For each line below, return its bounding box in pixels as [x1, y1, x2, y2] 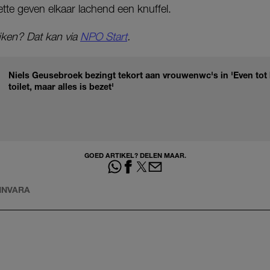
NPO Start [80, 30, 127, 43]
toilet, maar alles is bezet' [8, 81, 114, 92]
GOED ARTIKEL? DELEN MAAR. [84, 151, 186, 160]
